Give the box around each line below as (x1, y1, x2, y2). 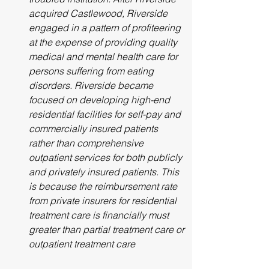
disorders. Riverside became (29, 79, 156, 91)
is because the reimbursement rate (29, 180, 180, 192)
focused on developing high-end (29, 94, 172, 106)
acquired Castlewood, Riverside (29, 7, 170, 19)
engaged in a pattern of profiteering (29, 22, 183, 34)
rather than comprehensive (29, 137, 146, 149)
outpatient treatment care (29, 238, 135, 250)
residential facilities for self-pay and (29, 108, 183, 120)
